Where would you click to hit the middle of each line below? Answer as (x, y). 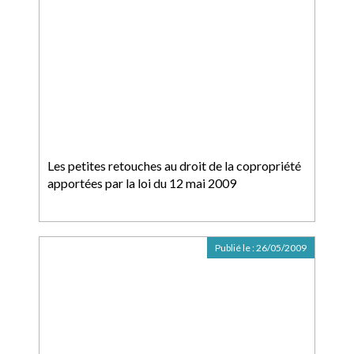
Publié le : (235, 248)
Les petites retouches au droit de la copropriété (174, 166)
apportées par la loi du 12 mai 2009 (142, 183)
